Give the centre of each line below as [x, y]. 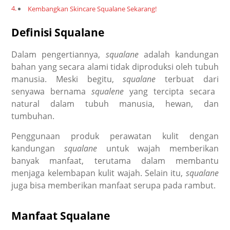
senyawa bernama [52, 92]
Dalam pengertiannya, [59, 55]
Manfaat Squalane [61, 215]
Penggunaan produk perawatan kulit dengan [115, 136]
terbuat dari [191, 79]
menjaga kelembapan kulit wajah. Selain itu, [99, 173]
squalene [108, 92]
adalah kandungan [181, 55]
